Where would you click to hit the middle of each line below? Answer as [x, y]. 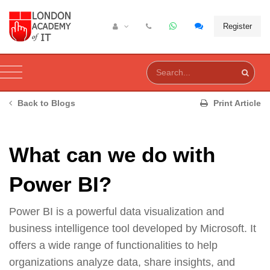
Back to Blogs [45, 103]
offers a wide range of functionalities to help [113, 245]
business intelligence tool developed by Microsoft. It [133, 228]
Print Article [236, 103]
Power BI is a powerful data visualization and [117, 211]
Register [237, 27]
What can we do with [112, 154]
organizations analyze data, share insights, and [122, 262]
